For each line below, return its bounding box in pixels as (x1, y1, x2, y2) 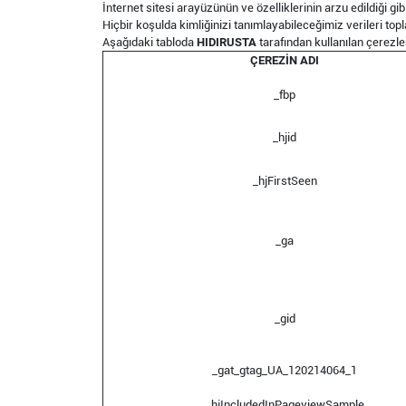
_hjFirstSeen (252, 174, 317, 188)
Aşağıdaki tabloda (102, 35, 197, 49)
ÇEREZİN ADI (250, 53, 319, 67)
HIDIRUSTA (197, 35, 256, 49)
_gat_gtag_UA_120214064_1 (212, 363, 357, 377)
